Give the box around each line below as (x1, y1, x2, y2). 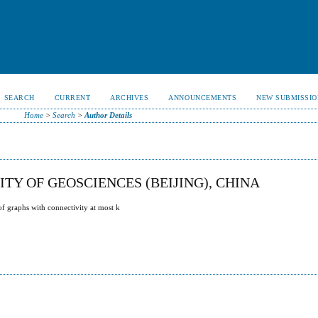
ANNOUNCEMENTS (168, 94, 237, 102)
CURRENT (54, 94, 91, 102)
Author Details (84, 111, 132, 119)
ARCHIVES (110, 94, 149, 102)
